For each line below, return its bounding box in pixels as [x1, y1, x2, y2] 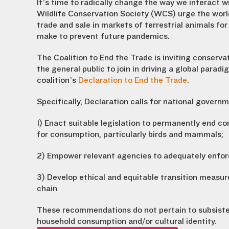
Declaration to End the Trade [78, 76, 187, 85]
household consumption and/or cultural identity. [37, 217, 217, 226]
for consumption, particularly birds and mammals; [37, 130, 223, 139]
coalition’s [37, 76, 78, 85]
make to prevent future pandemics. [37, 32, 170, 41]
